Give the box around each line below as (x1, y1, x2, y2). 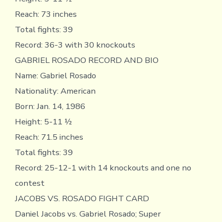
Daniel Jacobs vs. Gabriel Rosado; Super (14, 208, 161, 220)
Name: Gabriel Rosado (14, 69, 96, 81)
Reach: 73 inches (14, 8, 77, 20)
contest (14, 177, 45, 189)
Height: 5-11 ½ (14, 115, 72, 127)
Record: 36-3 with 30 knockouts (14, 39, 135, 51)
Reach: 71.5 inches (14, 131, 83, 143)
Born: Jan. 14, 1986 (14, 100, 85, 112)
